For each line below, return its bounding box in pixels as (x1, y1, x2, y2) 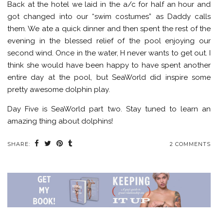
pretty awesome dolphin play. (7, 85, 110, 94)
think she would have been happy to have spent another (7, 60, 211, 70)
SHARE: (7, 140, 32, 147)
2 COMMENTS (170, 140, 211, 147)
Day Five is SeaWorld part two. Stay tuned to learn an (7, 104, 211, 113)
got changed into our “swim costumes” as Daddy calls (7, 12, 211, 21)
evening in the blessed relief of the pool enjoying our (7, 36, 211, 45)
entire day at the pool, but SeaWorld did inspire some (7, 73, 211, 82)
